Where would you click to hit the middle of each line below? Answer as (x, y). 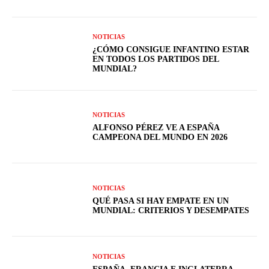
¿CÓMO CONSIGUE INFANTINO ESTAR (171, 50)
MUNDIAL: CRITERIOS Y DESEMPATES (171, 210)
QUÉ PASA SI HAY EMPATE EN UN (161, 201)
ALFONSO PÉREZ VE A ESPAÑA (156, 128)
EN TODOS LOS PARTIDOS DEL (156, 59)
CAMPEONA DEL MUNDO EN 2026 (160, 138)
